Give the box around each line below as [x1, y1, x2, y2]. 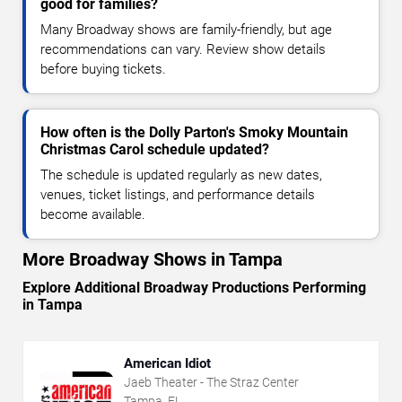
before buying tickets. [40, 60, 166, 77]
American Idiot [124, 354, 211, 371]
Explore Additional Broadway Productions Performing [22, 278, 366, 296]
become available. [40, 205, 145, 223]
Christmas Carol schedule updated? [40, 140, 269, 158]
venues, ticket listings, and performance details [40, 186, 315, 203]
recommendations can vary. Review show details [40, 40, 326, 57]
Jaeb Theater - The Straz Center [124, 374, 299, 389]
